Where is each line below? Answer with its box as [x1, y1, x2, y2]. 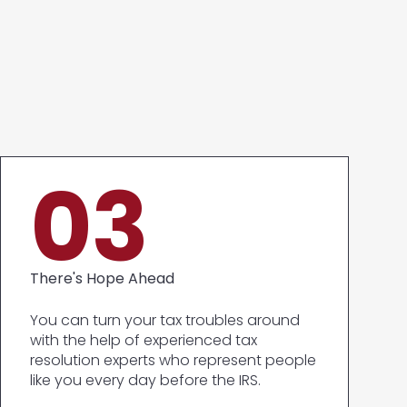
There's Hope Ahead [30, 268, 174, 289]
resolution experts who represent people [30, 350, 316, 371]
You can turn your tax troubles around [30, 310, 300, 331]
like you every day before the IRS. [30, 370, 261, 391]
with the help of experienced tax [30, 330, 257, 351]
